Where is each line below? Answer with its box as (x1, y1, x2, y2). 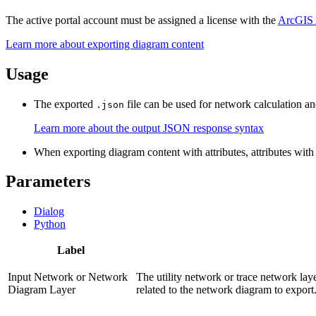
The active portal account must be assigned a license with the (6, 13, 278, 26)
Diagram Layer (8, 284, 75, 296)
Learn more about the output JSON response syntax (34, 121, 264, 134)
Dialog (34, 205, 64, 218)
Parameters (6, 172, 90, 191)
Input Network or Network (8, 271, 128, 284)
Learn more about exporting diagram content (6, 37, 204, 50)
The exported (34, 97, 96, 110)
